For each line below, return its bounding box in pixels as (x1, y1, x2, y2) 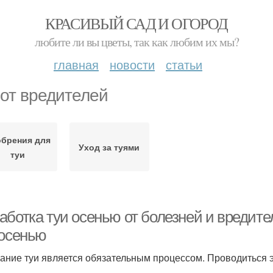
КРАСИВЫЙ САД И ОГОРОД (45, 13, 228, 34)
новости (110, 55, 155, 73)
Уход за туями (79, 141, 140, 153)
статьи (166, 55, 202, 73)
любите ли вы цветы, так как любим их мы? (34, 34, 239, 50)
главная (54, 55, 99, 73)
